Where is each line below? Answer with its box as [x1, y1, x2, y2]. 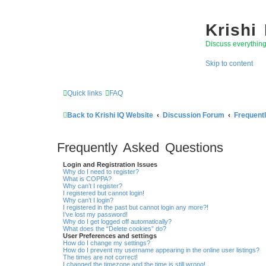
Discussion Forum [163, 111, 225, 120]
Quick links [67, 89, 102, 98]
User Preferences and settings [63, 232, 157, 240]
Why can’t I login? [63, 197, 113, 204]
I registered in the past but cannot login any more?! [63, 204, 208, 211]
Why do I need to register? [63, 168, 139, 176]
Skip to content [205, 59, 253, 68]
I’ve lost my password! [63, 211, 128, 218]
